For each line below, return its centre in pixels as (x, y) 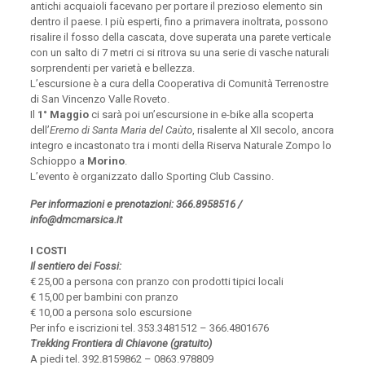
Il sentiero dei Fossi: (75, 266)
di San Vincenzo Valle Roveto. (99, 99)
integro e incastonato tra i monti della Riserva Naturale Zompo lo (180, 146)
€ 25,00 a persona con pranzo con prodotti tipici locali (156, 282)
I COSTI (48, 251)
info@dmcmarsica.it (76, 220)
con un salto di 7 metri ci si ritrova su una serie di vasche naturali (179, 53)
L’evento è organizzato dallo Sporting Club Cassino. (152, 177)
